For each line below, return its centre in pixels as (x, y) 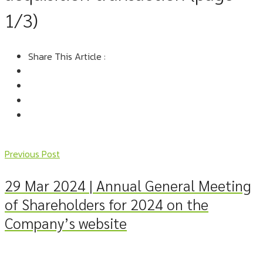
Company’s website (66, 222)
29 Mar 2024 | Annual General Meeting (128, 185)
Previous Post (32, 154)
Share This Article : (67, 56)
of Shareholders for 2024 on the (107, 204)
